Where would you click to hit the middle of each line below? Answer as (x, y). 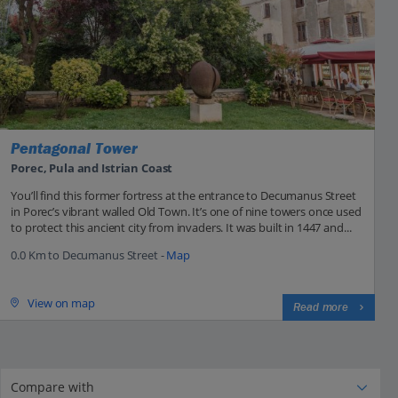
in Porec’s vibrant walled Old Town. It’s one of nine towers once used (186, 211)
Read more (321, 307)
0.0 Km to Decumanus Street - (89, 255)
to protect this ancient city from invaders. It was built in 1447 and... (181, 227)
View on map (61, 302)
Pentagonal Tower (75, 149)
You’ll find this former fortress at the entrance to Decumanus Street (183, 195)
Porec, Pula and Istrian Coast (92, 167)
